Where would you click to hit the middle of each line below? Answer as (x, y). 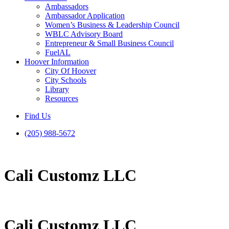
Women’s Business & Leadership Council (112, 25)
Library (57, 89)
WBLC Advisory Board (84, 34)
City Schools (66, 80)
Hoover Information (57, 62)
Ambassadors (67, 6)
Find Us (38, 116)
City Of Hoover (71, 71)
